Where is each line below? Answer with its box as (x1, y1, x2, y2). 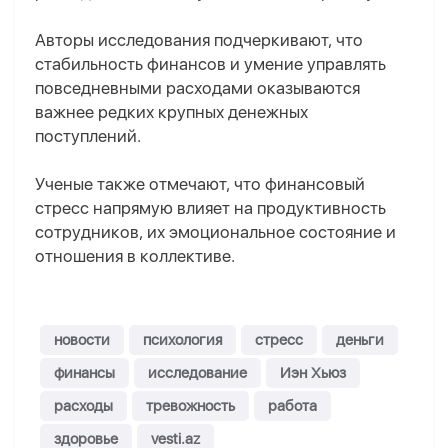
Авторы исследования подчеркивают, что (35, 30, 363, 51)
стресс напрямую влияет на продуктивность (35, 198, 386, 219)
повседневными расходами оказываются (35, 78, 360, 99)
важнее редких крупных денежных (35, 102, 308, 123)
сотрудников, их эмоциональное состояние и (35, 222, 396, 243)
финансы (54, 364, 115, 383)
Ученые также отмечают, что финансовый (35, 174, 365, 195)
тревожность (146, 397, 235, 416)
